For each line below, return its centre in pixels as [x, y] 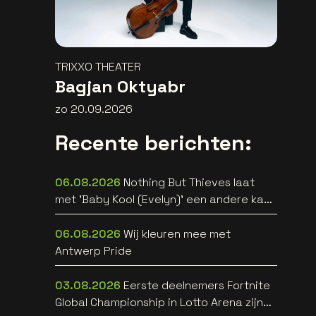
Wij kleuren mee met [177, 234]
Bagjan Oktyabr [120, 87]
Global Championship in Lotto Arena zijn [159, 303]
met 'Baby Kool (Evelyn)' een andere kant [165, 200]
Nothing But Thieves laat [189, 183]
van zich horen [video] [114, 217]
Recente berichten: [153, 143]
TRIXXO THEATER [98, 67]
